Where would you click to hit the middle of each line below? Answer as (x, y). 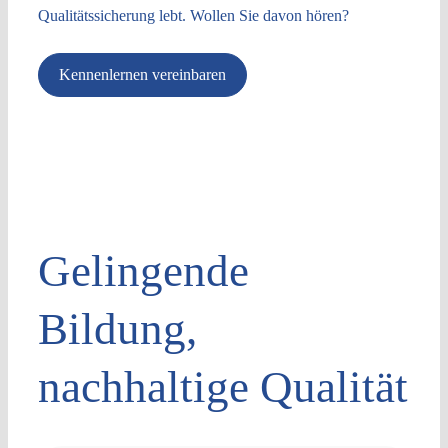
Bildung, (117, 329)
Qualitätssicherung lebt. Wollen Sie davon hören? (193, 15)
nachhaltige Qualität (222, 387)
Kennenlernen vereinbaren (142, 74)
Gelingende (143, 271)
